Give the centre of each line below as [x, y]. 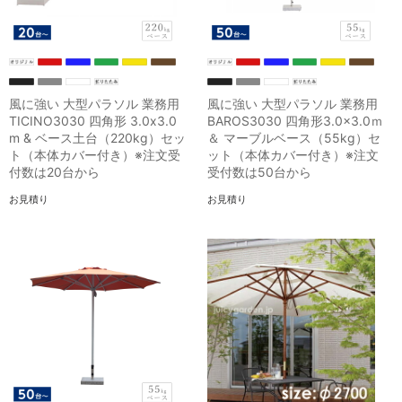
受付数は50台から [260, 171]
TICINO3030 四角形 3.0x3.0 [93, 120]
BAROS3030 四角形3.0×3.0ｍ [296, 120]
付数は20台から [54, 171]
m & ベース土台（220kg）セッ [97, 137]
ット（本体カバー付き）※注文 [293, 154]
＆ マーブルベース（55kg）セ [294, 137]
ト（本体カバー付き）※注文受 [95, 154]
